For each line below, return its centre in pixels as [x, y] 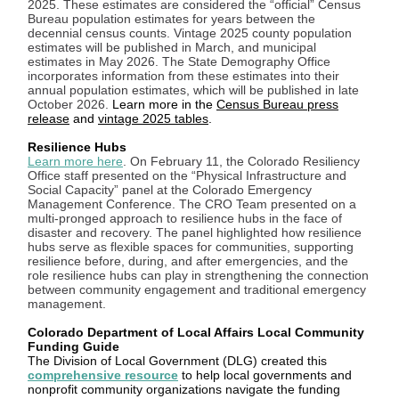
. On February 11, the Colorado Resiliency [241, 161]
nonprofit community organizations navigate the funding [184, 389]
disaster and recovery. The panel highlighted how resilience [195, 232]
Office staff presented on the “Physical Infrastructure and [187, 175]
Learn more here [75, 161]
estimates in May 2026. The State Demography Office [179, 61]
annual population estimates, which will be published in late [193, 90]
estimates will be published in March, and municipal [172, 47]
